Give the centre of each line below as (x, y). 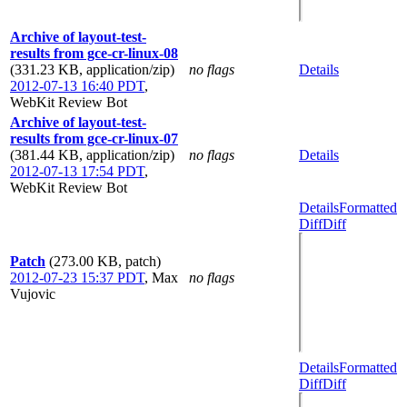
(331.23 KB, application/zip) (92, 69)
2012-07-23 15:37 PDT (77, 277)
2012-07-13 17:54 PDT (77, 171)
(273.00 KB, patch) (105, 261)
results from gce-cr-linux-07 (94, 138)
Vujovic (33, 293)
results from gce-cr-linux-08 (94, 53)
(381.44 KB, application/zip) (92, 154)
